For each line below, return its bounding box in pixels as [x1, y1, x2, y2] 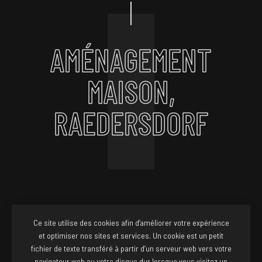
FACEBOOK [86, 241, 122, 252]
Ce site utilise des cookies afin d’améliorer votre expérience [33, 218, 229, 227]
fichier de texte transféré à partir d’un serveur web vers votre [30, 243, 232, 253]
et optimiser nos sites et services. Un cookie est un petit [39, 230, 223, 240]
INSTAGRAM [137, 241, 176, 252]
